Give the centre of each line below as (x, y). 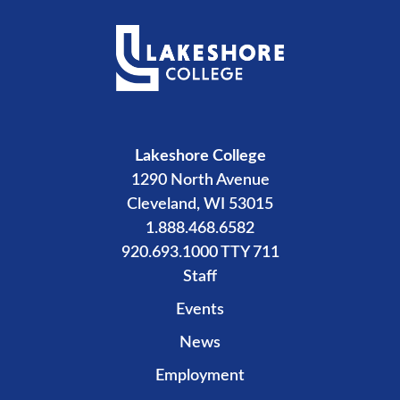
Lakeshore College (200, 156)
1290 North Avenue (200, 180)
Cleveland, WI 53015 (200, 204)
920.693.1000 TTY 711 (200, 252)
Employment (200, 375)
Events (200, 309)
